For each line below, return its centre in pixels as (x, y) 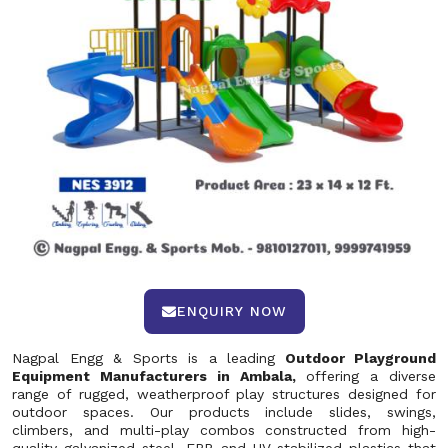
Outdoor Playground (355, 358)
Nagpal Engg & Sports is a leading (143, 358)
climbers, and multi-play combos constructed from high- (224, 430)
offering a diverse (371, 376)
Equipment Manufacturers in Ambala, (159, 376)
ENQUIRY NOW (231, 311)
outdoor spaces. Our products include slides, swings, (224, 412)
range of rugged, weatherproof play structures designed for (224, 394)
